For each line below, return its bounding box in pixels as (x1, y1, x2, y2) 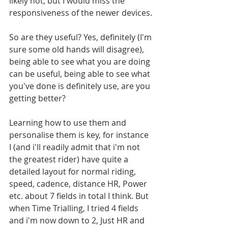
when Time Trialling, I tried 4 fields (9, 203, 140, 214)
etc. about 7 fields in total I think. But (9, 190, 151, 202)
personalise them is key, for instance (9, 129, 151, 140)
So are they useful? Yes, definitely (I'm (9, 32, 154, 43)
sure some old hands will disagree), (9, 44, 146, 55)
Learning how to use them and (9, 117, 128, 128)
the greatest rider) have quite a (9, 154, 130, 165)
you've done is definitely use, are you (9, 80, 152, 92)
